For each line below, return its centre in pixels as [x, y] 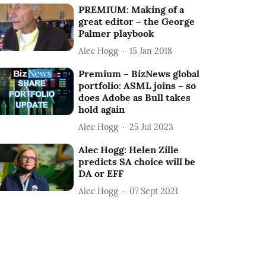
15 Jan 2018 [151, 51]
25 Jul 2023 [152, 127]
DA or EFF [101, 173]
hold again [102, 109]
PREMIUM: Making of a [132, 9]
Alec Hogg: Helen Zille [129, 150]
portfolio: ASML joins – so [137, 85]
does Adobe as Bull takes [135, 97]
